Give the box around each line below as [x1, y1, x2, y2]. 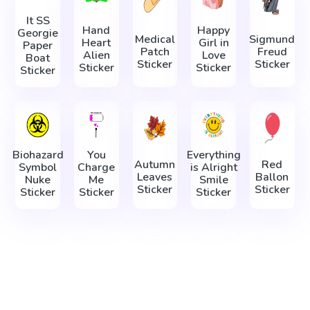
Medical [134, 32, 175, 48]
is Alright [190, 160, 237, 176]
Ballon [255, 169, 289, 185]
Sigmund [249, 32, 295, 48]
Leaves [137, 169, 173, 185]
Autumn [134, 156, 176, 172]
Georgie [17, 26, 59, 42]
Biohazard [12, 147, 64, 163]
